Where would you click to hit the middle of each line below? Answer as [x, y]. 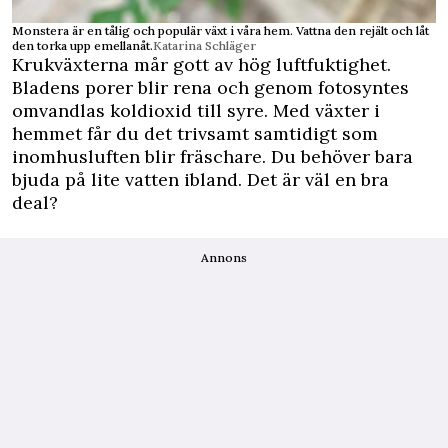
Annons [224, 257]
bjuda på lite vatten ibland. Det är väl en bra [200, 179]
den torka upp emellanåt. [82, 45]
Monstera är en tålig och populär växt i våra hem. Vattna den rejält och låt [220, 30]
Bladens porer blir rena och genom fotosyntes [210, 87]
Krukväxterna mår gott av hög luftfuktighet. [201, 64]
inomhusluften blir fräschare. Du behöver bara [212, 156]
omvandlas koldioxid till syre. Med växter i [196, 110]
